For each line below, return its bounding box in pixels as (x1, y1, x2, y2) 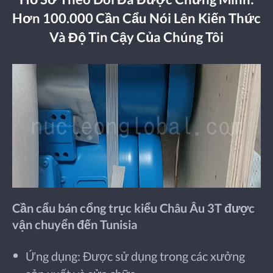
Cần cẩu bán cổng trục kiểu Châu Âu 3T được (12, 200, 255, 215)
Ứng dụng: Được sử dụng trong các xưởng (26, 249, 246, 264)
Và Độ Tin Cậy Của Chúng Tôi (49, 29, 224, 46)
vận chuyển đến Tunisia (12, 216, 137, 232)
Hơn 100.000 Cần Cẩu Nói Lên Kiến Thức (12, 10, 261, 27)
